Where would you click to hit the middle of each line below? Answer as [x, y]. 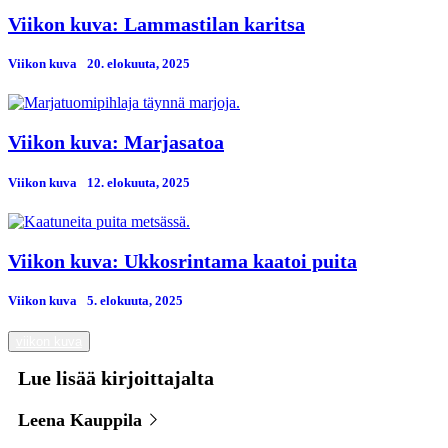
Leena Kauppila [82, 420]
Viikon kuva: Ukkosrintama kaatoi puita [182, 260]
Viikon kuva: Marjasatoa [116, 142]
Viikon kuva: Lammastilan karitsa [156, 24]
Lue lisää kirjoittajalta [116, 378]
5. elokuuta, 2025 [135, 300]
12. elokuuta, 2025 [138, 182]
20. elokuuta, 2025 [138, 64]
